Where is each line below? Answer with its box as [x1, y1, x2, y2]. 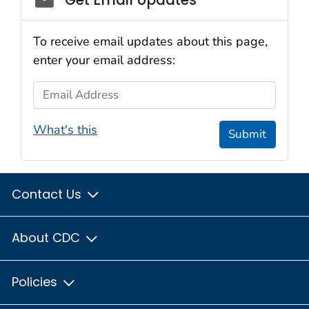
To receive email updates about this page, [33, 32, 268, 50]
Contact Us [12, 185, 85, 203]
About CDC [12, 229, 83, 247]
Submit [228, 126, 267, 143]
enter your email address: [33, 51, 175, 68]
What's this [33, 121, 97, 139]
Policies [12, 272, 61, 290]
